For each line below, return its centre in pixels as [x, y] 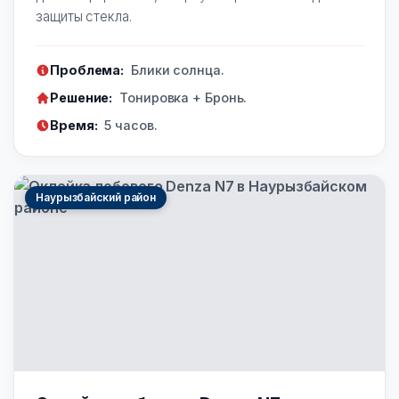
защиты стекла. [84, 17]
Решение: [81, 98]
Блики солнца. [176, 70]
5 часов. [129, 126]
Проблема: [87, 70]
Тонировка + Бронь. [182, 98]
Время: [74, 126]
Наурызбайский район [96, 198]
